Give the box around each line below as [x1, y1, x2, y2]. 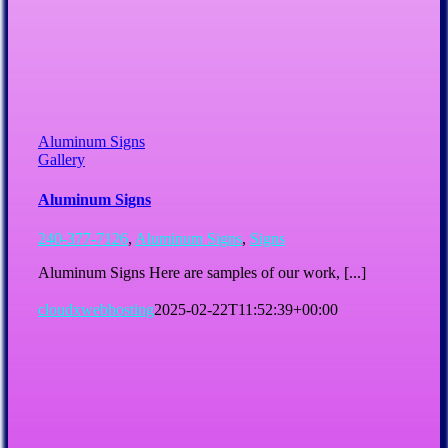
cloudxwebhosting [37, 300, 154, 318]
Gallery [37, 151, 85, 169]
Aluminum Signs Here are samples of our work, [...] [37, 263, 366, 281]
